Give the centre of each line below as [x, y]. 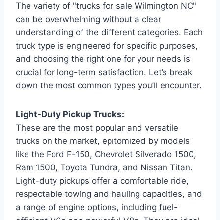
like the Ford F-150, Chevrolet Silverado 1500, [106, 154]
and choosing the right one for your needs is [103, 59]
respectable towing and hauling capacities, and [109, 194]
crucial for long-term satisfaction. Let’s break [104, 72]
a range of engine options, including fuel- [97, 207]
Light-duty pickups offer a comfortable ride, [102, 180]
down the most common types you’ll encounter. [109, 85]
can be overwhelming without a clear [88, 19]
